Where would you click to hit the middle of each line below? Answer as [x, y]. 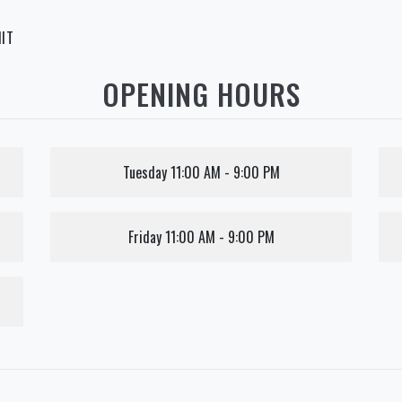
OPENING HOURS [201, 93]
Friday [144, 236]
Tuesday [144, 172]
